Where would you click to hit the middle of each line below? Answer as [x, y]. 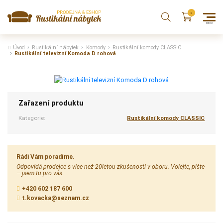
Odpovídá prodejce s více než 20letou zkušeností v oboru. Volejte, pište [111, 167]
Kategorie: [32, 118]
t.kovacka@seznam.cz [55, 198]
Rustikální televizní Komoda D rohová [65, 54]
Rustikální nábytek [56, 48]
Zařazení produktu [51, 104]
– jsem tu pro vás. [40, 173]
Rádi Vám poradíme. [46, 157]
